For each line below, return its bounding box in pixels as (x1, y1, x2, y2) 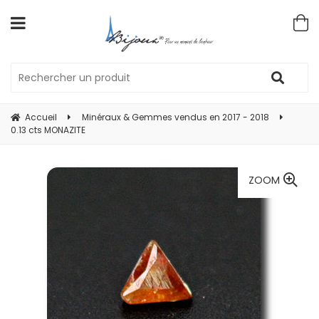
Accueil (25, 111, 57, 124)
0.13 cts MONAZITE (11, 124, 85, 137)
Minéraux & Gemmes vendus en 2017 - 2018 (82, 111, 269, 124)
